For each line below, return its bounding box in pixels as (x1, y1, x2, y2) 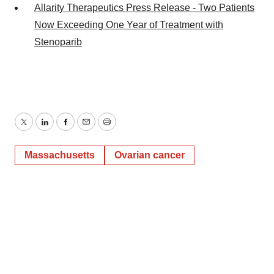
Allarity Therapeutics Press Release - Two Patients (34, 2, 254, 13)
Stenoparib (34, 37, 82, 48)
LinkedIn (43, 124, 81, 135)
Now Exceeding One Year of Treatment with (34, 20, 223, 31)
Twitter (23, 124, 52, 135)
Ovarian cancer (114, 150, 185, 161)
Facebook (64, 124, 108, 135)
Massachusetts (24, 150, 95, 161)
